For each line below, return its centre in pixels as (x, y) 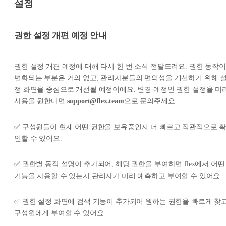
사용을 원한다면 (41, 101)
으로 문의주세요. (150, 101)
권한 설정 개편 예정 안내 (61, 36)
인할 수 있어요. (38, 138)
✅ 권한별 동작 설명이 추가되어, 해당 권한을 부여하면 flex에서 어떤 (120, 164)
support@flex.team (95, 101)
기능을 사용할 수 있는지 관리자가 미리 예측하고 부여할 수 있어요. (118, 176)
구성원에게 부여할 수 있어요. (60, 213)
